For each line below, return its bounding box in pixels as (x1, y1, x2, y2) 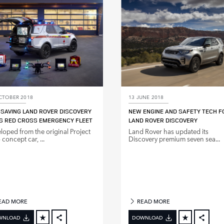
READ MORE (135, 197, 170, 206)
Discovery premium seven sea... (128, 134, 220, 144)
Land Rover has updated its (128, 126, 208, 136)
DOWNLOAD (132, 213, 163, 221)
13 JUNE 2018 (128, 92, 164, 101)
